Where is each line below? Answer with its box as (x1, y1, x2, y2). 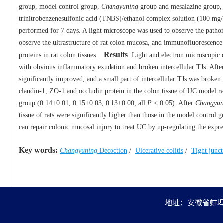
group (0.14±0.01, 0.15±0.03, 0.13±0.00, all (19, 99, 147, 107)
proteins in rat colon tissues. (19, 51, 98, 59)
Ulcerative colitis (135, 147, 183, 154)
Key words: (19, 146, 58, 154)
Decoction (97, 147, 127, 154)
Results (104, 50, 128, 59)
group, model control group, (19, 3, 101, 10)
